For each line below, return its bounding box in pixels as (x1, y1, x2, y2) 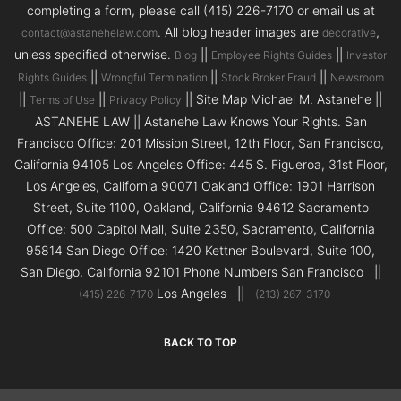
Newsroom (329, 71, 384, 85)
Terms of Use (30, 93, 95, 107)
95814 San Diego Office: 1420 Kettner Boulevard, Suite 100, (26, 243, 375, 259)
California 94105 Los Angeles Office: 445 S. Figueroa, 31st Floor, (13, 157, 388, 173)
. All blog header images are (158, 24, 322, 40)
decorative (322, 26, 376, 40)
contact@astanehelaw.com (21, 26, 158, 40)
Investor (346, 48, 387, 63)
